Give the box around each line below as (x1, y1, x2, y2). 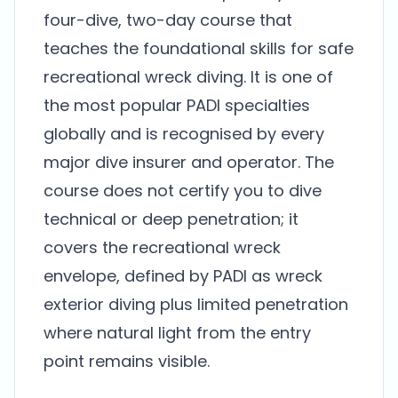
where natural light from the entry (44, 322, 311, 344)
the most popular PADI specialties (44, 94, 310, 116)
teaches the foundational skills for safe (44, 37, 354, 60)
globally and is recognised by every (44, 123, 324, 145)
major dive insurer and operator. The (44, 151, 334, 173)
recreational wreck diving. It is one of (44, 66, 333, 88)
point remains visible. (44, 350, 210, 372)
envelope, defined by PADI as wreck (44, 265, 322, 287)
